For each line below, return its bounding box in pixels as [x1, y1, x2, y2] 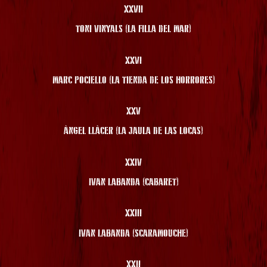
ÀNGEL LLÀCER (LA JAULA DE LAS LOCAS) [64, 126, 203, 137]
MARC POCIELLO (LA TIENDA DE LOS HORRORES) [52, 74, 215, 86]
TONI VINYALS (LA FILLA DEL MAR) [76, 24, 191, 35]
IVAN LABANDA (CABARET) [88, 176, 179, 188]
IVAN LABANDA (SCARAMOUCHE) [79, 228, 188, 239]
